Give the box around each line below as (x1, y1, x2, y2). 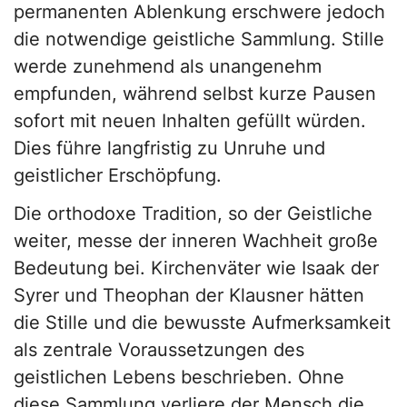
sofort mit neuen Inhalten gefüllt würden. (14, 110, 366, 133)
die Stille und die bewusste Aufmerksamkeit (14, 312, 391, 334)
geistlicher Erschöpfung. (14, 164, 222, 187)
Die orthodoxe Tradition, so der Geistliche (14, 203, 372, 225)
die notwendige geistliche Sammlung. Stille (14, 28, 384, 51)
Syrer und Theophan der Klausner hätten (14, 284, 364, 307)
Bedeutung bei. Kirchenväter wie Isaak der (14, 257, 379, 280)
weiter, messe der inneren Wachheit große (14, 230, 378, 253)
